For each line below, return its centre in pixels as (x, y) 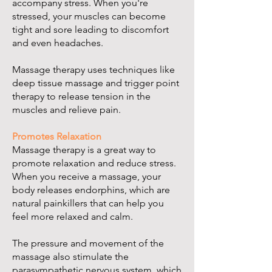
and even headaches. (58, 43)
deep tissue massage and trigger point (96, 83)
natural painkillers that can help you (88, 203)
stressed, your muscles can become (89, 16)
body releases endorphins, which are (91, 190)
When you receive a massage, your (87, 177)
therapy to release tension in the (81, 97)
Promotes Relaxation (57, 137)
